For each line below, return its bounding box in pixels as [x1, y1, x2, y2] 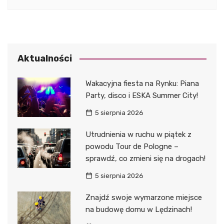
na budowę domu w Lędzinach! [85, 204, 192, 214]
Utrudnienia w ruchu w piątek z [85, 129, 191, 139]
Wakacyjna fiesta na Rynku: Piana [85, 78, 199, 88]
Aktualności [17, 52, 72, 64]
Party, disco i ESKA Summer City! [85, 90, 198, 100]
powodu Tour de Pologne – [85, 141, 178, 151]
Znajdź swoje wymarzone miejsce [85, 192, 202, 202]
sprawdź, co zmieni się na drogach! [85, 153, 205, 163]
